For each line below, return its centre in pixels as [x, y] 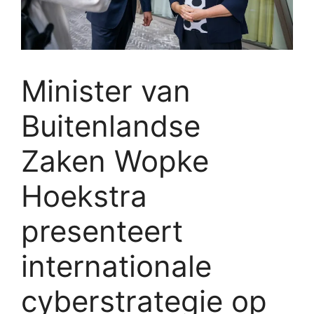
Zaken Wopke [115, 161]
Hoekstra [84, 196]
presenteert [102, 231]
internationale [116, 266]
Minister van [106, 90]
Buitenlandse [111, 125]
